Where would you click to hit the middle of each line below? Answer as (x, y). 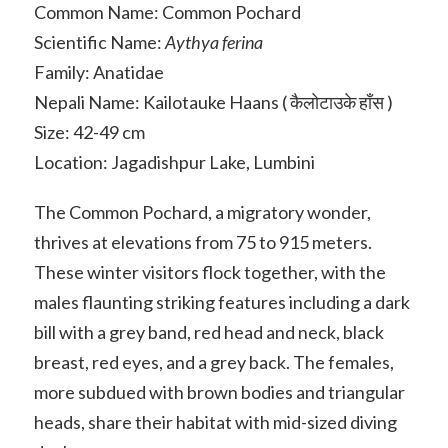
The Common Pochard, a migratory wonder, (202, 211)
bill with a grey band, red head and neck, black (208, 331)
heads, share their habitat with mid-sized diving (215, 421)
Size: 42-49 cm (89, 132)
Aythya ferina (213, 42)
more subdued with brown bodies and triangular (219, 391)
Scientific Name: (99, 42)
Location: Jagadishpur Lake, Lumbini (174, 162)
